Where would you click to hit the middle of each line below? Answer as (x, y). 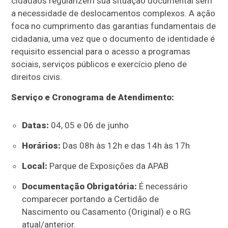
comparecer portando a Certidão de (90, 199)
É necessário (162, 186)
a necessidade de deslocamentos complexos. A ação (113, 13)
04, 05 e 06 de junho (89, 125)
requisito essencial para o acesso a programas (101, 51)
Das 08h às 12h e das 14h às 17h (125, 145)
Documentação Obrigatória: (79, 186)
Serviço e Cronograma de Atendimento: (93, 97)
